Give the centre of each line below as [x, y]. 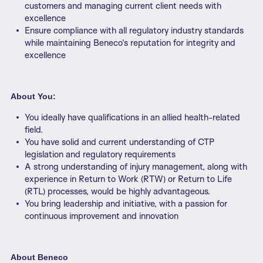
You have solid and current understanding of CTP [119, 142]
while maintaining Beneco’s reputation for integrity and [130, 43]
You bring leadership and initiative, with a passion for [126, 204]
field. [34, 130]
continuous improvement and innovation [102, 216]
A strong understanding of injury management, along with [136, 167]
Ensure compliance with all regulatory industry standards [134, 31]
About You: [33, 97]
